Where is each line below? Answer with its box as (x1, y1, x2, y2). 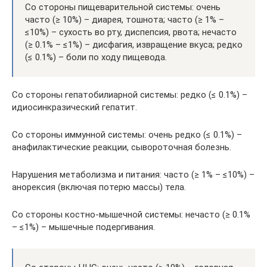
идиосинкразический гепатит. (12, 102, 137, 113)
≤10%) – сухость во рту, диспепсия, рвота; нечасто (25, 27, 237, 38)
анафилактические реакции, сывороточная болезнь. (12, 142, 231, 153)
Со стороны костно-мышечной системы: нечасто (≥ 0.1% (12, 209, 250, 220)
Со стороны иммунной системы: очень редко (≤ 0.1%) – (12, 129, 242, 140)
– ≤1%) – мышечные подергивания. (12, 222, 155, 232)
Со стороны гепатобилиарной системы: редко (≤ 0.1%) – (12, 89, 247, 100)
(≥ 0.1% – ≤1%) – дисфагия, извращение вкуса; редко (25, 39, 243, 50)
